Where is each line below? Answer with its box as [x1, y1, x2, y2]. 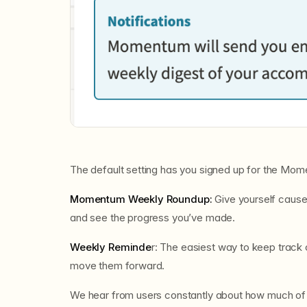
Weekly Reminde [70, 240, 151, 254]
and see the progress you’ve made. [70, 210, 238, 224]
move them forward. [70, 258, 165, 272]
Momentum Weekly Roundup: [70, 192, 215, 206]
